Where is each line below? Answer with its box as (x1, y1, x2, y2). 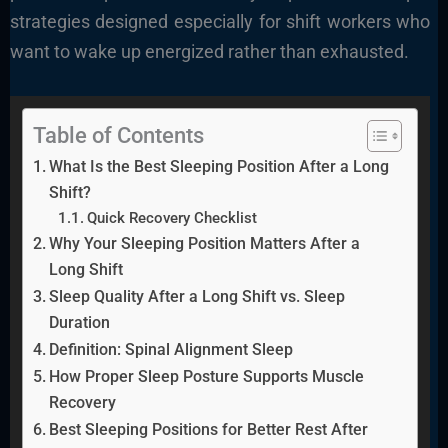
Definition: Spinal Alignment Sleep (49, 339, 293, 359)
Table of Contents (32, 122, 204, 148)
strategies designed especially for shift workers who (9, 11, 431, 33)
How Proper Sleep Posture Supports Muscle (49, 366, 364, 386)
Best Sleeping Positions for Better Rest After (49, 419, 368, 439)
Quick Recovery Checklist (87, 208, 258, 227)
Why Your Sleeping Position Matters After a (49, 233, 360, 253)
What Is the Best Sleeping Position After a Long (49, 156, 389, 176)
